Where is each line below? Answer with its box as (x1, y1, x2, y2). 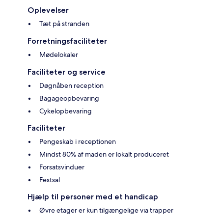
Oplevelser (27, 5, 69, 15)
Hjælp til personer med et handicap (27, 192, 158, 202)
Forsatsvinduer (39, 163, 84, 172)
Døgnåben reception (39, 81, 104, 90)
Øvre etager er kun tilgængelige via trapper (39, 206, 173, 215)
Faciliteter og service (27, 67, 106, 77)
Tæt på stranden (39, 19, 89, 28)
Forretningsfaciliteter (27, 36, 107, 46)
